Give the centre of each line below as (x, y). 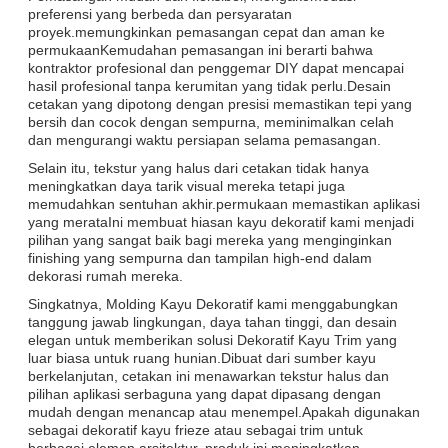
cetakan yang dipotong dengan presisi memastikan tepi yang (220, 103)
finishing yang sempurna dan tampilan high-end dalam (200, 257)
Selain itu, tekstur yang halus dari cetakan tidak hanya (198, 167)
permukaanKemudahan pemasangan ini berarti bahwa (200, 49)
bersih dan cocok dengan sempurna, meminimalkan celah (211, 121)
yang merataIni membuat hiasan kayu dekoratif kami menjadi (221, 221)
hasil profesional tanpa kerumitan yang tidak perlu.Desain (209, 85)
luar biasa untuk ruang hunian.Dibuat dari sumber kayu (202, 357)
